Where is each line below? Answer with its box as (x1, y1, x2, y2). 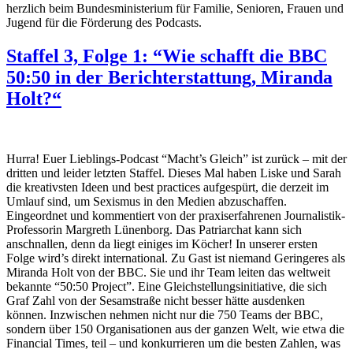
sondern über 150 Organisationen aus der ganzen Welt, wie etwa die (6, 322, 344, 336)
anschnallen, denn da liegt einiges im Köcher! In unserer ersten (6, 237, 318, 251)
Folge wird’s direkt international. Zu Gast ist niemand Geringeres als (6, 251, 345, 266)
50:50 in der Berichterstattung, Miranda (6, 67, 333, 88)
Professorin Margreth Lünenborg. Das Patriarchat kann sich (6, 223, 302, 237)
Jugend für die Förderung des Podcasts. (6, 16, 202, 30)
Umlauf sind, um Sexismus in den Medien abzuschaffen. (6, 195, 287, 209)
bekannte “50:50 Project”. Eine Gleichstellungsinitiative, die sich (6, 280, 327, 294)
